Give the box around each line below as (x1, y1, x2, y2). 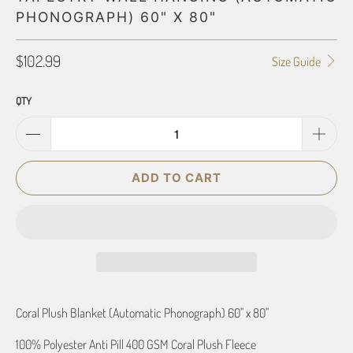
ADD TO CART (132, 169, 221, 185)
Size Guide (271, 54, 323, 70)
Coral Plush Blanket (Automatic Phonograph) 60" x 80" (16, 304, 269, 321)
